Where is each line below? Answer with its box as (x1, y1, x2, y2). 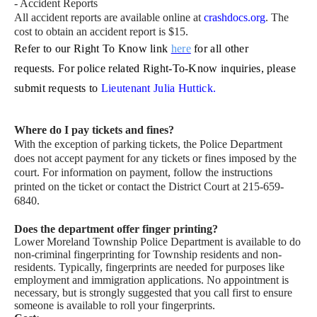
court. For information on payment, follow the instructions (14, 166, 272, 178)
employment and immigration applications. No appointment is (14, 273, 289, 286)
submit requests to (14, 81, 101, 94)
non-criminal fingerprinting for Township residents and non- (14, 248, 282, 260)
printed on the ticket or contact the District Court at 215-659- (14, 180, 284, 192)
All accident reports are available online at (14, 11, 204, 23)
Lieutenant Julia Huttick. (100, 81, 217, 94)
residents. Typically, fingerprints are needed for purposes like (14, 260, 284, 273)
